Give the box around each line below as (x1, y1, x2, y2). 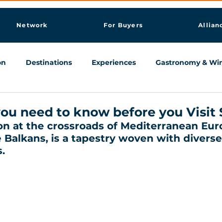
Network (16, 21, 48, 29)
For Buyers (103, 21, 143, 29)
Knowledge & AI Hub (7, 97, 83, 107)
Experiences (92, 57, 136, 67)
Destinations (26, 57, 72, 67)
